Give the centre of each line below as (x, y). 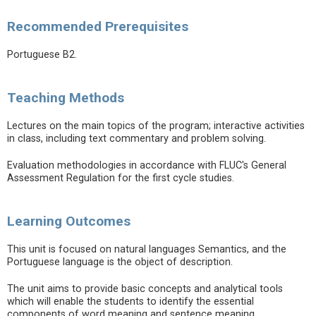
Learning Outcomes (69, 221)
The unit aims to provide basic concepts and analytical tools (145, 289)
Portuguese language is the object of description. (120, 262)
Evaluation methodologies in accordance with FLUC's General (147, 165)
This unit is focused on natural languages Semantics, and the (147, 249)
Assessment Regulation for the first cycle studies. (121, 178)
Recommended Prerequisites (98, 26)
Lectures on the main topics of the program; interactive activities (156, 126)
